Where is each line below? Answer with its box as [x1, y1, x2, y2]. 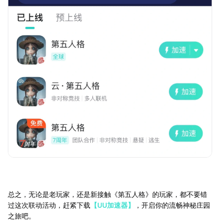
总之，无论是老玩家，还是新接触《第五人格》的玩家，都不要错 [8, 190, 207, 198]
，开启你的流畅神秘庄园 [135, 200, 210, 209]
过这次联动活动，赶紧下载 [8, 200, 90, 209]
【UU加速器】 [90, 200, 135, 209]
